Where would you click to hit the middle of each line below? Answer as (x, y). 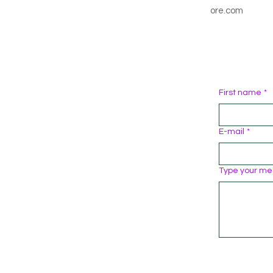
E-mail (232, 132)
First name (240, 93)
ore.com (227, 11)
